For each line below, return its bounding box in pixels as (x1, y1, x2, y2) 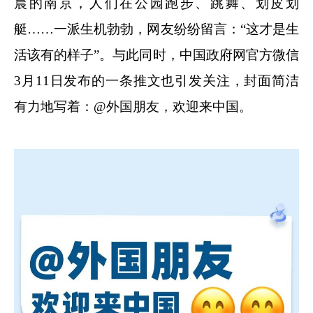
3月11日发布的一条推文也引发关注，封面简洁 (14, 73, 299, 88)
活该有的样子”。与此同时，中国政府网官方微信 (14, 47, 299, 62)
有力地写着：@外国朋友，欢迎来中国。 (14, 99, 252, 114)
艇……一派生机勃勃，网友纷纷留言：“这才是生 (14, 21, 299, 36)
